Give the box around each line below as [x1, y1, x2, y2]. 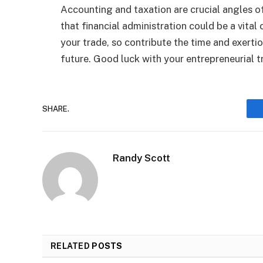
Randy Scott [113, 152, 170, 164]
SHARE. [42, 104, 69, 113]
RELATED [50, 241, 92, 251]
